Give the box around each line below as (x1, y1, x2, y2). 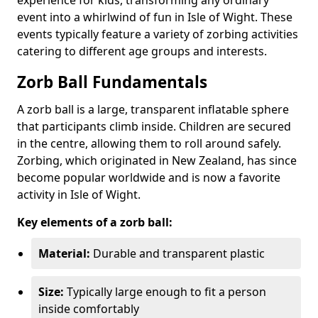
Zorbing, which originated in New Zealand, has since (17, 152, 297, 168)
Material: (38, 245, 90, 261)
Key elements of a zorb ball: (17, 214, 172, 230)
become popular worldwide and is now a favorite (17, 169, 280, 185)
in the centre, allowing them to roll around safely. (17, 135, 281, 151)
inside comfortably (38, 300, 139, 317)
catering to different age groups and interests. (17, 43, 267, 59)
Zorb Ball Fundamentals (17, 70, 207, 93)
